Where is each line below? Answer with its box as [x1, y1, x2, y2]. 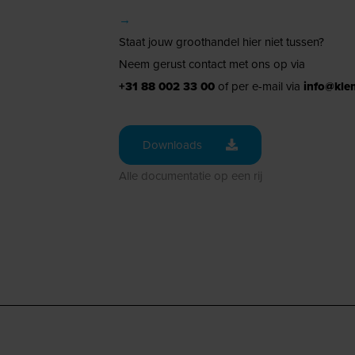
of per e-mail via [214, 77, 303, 95]
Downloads [142, 136, 202, 154]
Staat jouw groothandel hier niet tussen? [118, 32, 324, 51]
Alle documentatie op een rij [118, 166, 262, 185]
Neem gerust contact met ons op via [118, 55, 305, 73]
